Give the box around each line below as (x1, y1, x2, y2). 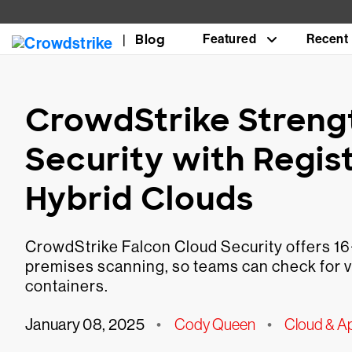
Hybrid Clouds (25, 178, 254, 219)
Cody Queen (174, 316, 255, 333)
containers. (25, 277, 108, 295)
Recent (306, 31, 348, 46)
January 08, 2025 (25, 316, 145, 334)
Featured (203, 31, 256, 46)
